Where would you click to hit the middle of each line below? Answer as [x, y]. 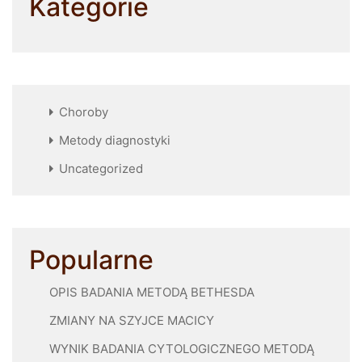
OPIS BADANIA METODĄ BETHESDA [152, 292]
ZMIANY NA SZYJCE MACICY [132, 320]
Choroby [84, 112]
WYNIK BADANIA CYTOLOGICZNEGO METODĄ [182, 348]
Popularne [91, 259]
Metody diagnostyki [115, 140]
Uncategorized [101, 168]
